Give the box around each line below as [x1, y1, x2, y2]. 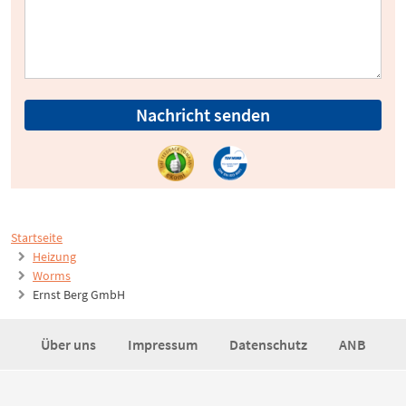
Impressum [127, 335, 200, 354]
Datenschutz [228, 335, 310, 354]
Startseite [11, 229, 63, 246]
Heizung [33, 248, 76, 266]
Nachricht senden [136, 103, 270, 127]
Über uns [40, 335, 99, 354]
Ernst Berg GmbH [33, 286, 125, 304]
